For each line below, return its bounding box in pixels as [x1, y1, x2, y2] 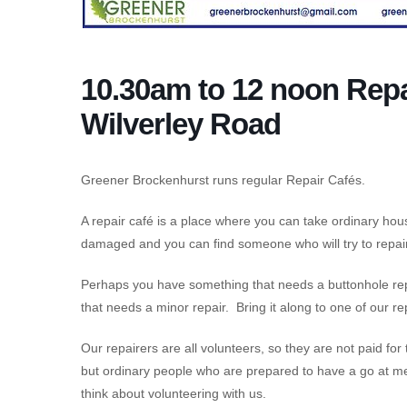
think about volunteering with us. [81, 385, 266, 401]
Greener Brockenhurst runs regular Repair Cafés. [81, 172, 365, 187]
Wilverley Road [81, 106, 281, 141]
